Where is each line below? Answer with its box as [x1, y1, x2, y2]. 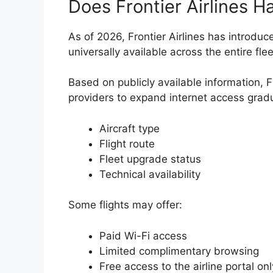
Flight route [99, 137, 155, 150]
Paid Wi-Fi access [99, 229, 187, 242]
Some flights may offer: [68, 199, 182, 211]
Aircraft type [99, 122, 160, 135]
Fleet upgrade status [99, 152, 201, 165]
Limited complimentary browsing [99, 244, 259, 257]
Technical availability [99, 168, 200, 180]
